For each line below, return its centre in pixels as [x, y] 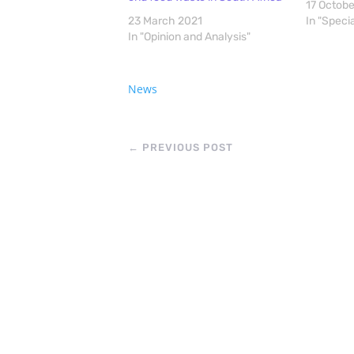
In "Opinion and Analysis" [189, 37]
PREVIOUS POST [188, 148]
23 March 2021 [165, 21]
